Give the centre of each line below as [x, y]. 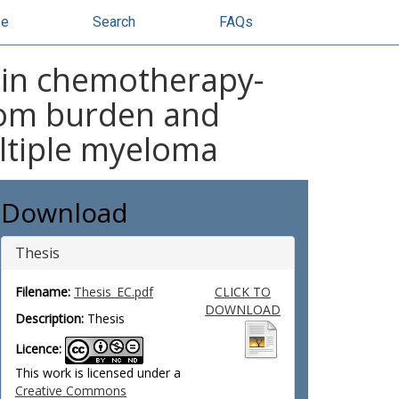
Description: [49, 318]
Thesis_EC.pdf [114, 292]
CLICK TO [242, 292]
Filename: [43, 292]
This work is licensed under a [98, 373]
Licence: [38, 349]
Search [114, 22]
